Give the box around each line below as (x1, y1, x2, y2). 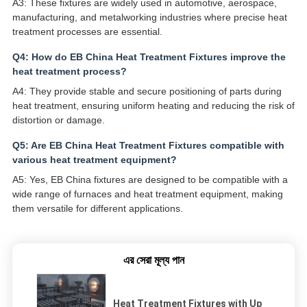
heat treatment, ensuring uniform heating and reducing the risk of (12, 100, 295, 112)
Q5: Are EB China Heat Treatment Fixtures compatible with (12, 140, 284, 151)
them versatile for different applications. (12, 203, 183, 214)
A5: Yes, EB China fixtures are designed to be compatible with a (12, 174, 288, 186)
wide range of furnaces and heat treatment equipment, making (12, 188, 283, 200)
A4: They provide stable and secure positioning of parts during (12, 86, 282, 97)
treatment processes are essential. (12, 26, 162, 38)
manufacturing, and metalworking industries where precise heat (12, 12, 287, 23)
